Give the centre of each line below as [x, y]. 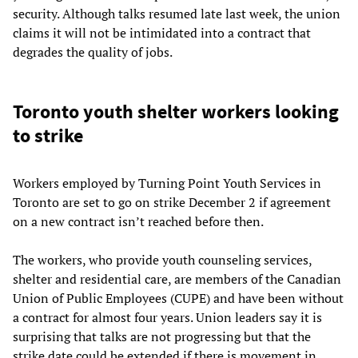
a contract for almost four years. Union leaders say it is [167, 318]
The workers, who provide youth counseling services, [162, 260]
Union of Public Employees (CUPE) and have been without [178, 298]
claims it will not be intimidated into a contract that [162, 33]
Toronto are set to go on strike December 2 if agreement [172, 203]
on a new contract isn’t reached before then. [138, 222]
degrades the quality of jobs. [93, 52]
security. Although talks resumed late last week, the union [177, 14]
